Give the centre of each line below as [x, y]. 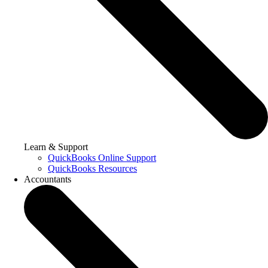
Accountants [48, 179]
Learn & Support [56, 147]
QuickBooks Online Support [102, 158]
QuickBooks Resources [92, 169]
